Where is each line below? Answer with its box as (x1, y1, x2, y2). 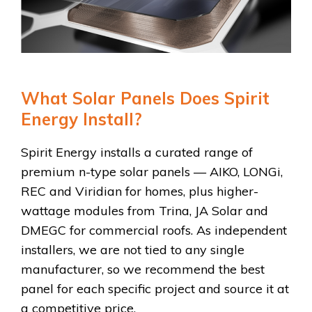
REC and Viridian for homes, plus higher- (21, 183, 258, 200)
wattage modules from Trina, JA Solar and (21, 203, 268, 219)
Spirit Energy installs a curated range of (21, 144, 253, 161)
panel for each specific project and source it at (21, 281, 289, 297)
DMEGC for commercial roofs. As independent (21, 222, 287, 239)
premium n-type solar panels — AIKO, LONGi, (21, 164, 283, 180)
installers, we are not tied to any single (21, 242, 244, 258)
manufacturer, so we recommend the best (21, 261, 265, 278)
